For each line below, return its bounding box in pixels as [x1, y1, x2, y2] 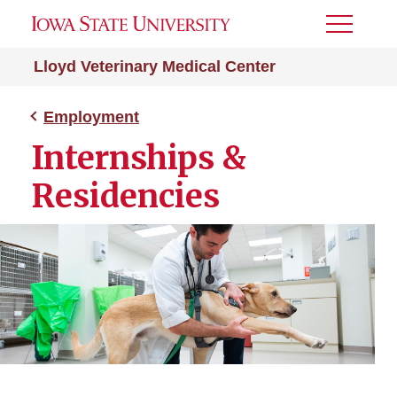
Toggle [326, 22, 374, 37]
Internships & [32, 138, 246, 178]
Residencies [32, 176, 220, 216]
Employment [43, 108, 139, 126]
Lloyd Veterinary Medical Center [34, 58, 276, 75]
